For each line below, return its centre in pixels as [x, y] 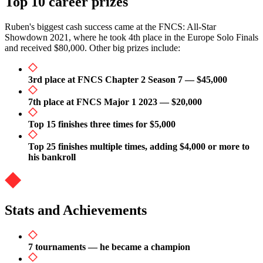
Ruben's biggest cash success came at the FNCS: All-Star [110, 26]
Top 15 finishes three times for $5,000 [102, 124]
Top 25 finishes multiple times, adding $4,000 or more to [139, 146]
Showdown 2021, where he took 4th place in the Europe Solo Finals [131, 37]
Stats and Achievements [76, 210]
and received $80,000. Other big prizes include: [92, 48]
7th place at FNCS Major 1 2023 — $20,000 [115, 102]
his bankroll [52, 157]
